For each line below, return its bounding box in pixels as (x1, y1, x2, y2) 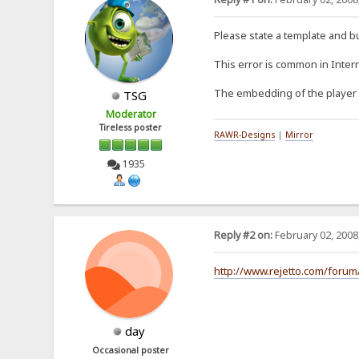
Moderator (105, 107, 156, 122)
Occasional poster (92, 344, 170, 356)
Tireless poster (99, 122, 163, 134)
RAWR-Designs (213, 129, 275, 141)
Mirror (284, 129, 313, 141)
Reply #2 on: (213, 228, 272, 242)
